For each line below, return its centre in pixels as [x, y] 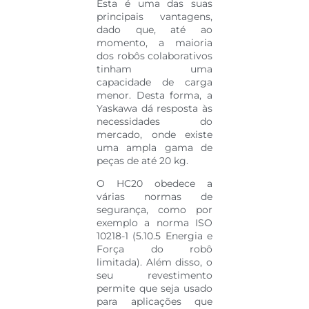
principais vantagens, [154, 16]
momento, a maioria [154, 42]
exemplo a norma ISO [154, 223]
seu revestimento [154, 275]
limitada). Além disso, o [154, 262]
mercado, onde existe [154, 134]
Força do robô [154, 249]
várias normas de [154, 197]
